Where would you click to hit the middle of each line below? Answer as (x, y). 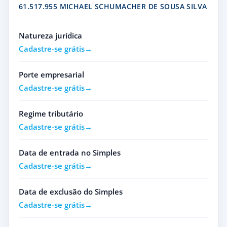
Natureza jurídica (50, 35)
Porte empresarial (51, 74)
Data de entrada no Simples (70, 153)
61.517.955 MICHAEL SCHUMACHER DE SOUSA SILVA (113, 6)
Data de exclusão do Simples (71, 192)
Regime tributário (51, 113)
